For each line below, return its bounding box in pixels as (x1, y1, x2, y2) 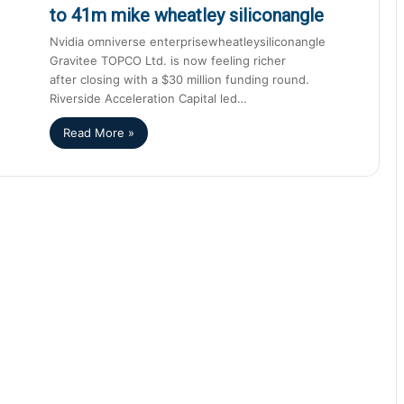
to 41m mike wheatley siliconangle (50, 4, 324, 26)
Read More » (63, 124, 134, 140)
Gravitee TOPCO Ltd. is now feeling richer (50, 52, 286, 68)
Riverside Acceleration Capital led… (50, 90, 247, 106)
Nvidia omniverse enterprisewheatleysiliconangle (50, 33, 333, 49)
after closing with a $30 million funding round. (50, 71, 309, 87)
